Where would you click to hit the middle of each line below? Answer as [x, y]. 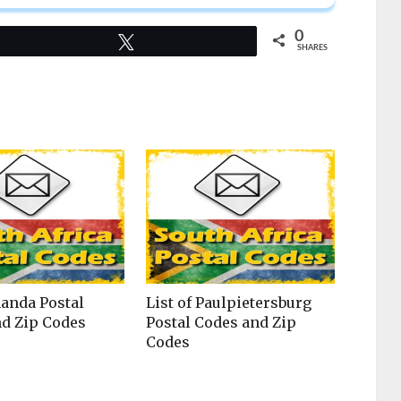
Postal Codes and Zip [222, 323]
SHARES [312, 48]
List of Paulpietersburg [229, 303]
